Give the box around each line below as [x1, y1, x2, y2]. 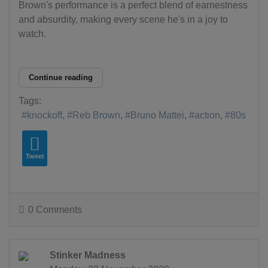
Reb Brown [72, 110, 120, 121]
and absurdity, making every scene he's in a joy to [19, 14, 228, 25]
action [194, 110, 220, 121]
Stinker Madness [50, 250, 126, 261]
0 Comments [28, 205, 82, 215]
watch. [19, 28, 46, 39]
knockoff [27, 110, 62, 121]
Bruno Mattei [130, 110, 184, 121]
